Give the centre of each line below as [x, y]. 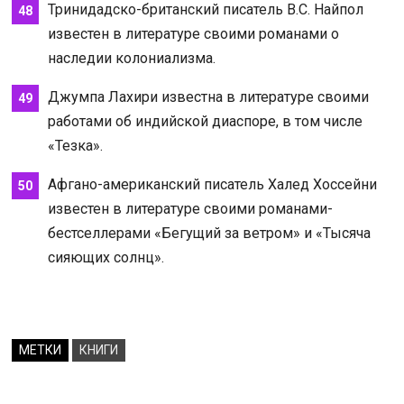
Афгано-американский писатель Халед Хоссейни [212, 184]
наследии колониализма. [131, 58]
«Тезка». [75, 145]
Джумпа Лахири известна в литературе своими [208, 96]
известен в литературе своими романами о [193, 33]
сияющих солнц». [106, 257]
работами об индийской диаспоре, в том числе [205, 121]
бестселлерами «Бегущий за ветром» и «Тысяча [209, 233]
